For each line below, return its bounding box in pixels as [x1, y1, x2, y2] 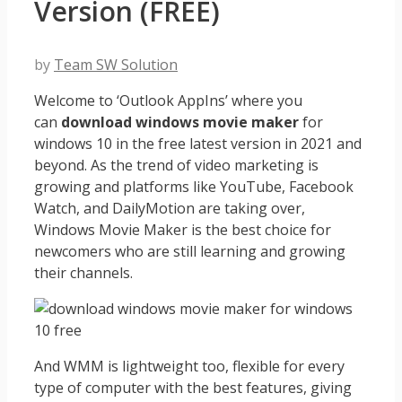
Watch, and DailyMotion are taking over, [34, 197, 305, 218]
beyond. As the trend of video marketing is [34, 154, 319, 175]
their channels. [34, 262, 133, 283]
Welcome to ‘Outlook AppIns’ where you [34, 90, 302, 110]
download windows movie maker [61, 111, 299, 132]
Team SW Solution [54, 54, 178, 74]
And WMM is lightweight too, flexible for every [34, 355, 345, 376]
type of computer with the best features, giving [34, 377, 352, 398]
